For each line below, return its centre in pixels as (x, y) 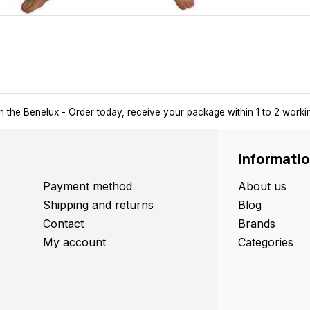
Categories (266, 242)
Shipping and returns (98, 204)
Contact (63, 223)
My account (74, 242)
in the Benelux (79, 112)
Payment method (87, 186)
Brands (257, 223)
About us (262, 186)
